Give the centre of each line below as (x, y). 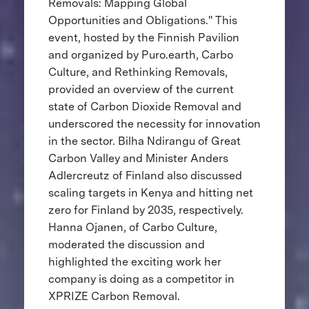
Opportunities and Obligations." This (142, 21)
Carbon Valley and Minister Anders (138, 159)
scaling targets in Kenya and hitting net (150, 193)
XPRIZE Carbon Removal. (115, 297)
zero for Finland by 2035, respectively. (146, 210)
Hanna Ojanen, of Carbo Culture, (132, 228)
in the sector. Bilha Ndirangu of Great (144, 141)
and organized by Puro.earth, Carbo (140, 55)
